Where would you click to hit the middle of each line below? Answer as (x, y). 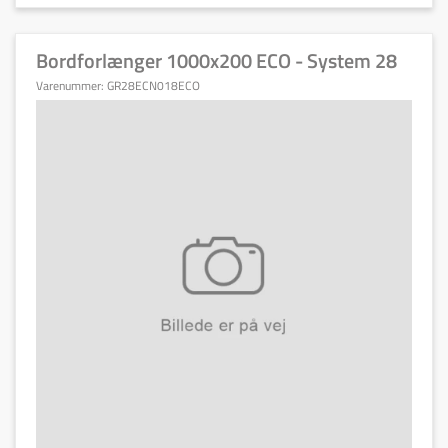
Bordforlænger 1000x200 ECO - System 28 (216, 60)
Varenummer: (71, 85)
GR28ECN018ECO (153, 85)
